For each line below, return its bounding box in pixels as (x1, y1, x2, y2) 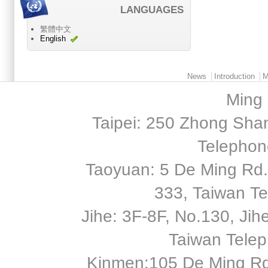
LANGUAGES (120, 4, 184, 16)
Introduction (214, 71, 255, 81)
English (40, 33, 66, 43)
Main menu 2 (15, 67, 75, 79)
